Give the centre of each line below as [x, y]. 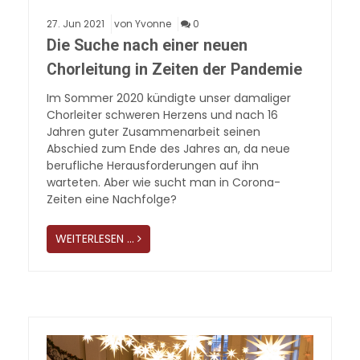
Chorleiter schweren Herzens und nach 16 [162, 115]
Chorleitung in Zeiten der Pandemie [174, 69]
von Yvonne [143, 23]
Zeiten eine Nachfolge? [112, 199]
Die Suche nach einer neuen [147, 45]
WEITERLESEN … [95, 238]
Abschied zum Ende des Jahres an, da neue [168, 148]
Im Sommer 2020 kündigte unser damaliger [169, 98]
